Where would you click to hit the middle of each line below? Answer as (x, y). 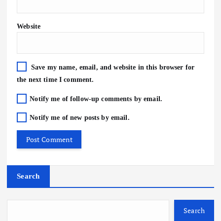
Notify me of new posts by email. (80, 117)
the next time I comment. (55, 80)
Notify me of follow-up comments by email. (96, 98)
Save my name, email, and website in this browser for (113, 67)
